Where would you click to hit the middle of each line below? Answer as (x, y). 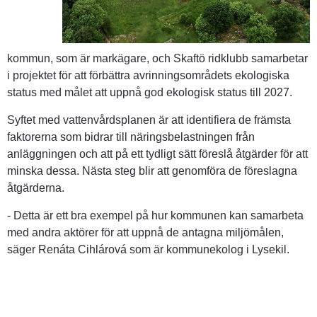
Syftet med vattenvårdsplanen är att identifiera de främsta (149, 120)
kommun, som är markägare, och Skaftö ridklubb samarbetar (157, 58)
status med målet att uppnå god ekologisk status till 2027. (150, 92)
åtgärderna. (36, 188)
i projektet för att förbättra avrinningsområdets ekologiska (148, 75)
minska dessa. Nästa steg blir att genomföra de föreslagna (152, 171)
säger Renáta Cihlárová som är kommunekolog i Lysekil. (148, 249)
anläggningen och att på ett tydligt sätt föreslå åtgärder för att (157, 154)
